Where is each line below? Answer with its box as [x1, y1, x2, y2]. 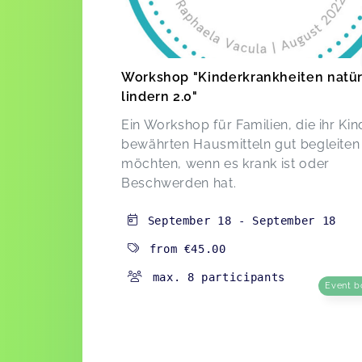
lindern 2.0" [121, 89, 198, 105]
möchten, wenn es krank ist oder [121, 156, 330, 172]
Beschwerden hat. [121, 175, 237, 192]
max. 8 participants [152, 271, 285, 284]
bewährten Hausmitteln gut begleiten [121, 137, 360, 153]
